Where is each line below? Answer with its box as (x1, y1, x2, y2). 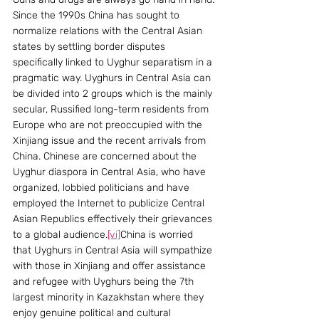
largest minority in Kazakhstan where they (13, 291, 206, 303)
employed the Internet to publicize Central (13, 197, 207, 209)
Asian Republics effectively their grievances (13, 212, 215, 225)
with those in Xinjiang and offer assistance (13, 259, 209, 272)
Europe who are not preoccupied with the (13, 118, 205, 131)
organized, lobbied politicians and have (13, 181, 192, 194)
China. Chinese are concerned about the (13, 150, 199, 162)
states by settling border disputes (13, 40, 168, 53)
